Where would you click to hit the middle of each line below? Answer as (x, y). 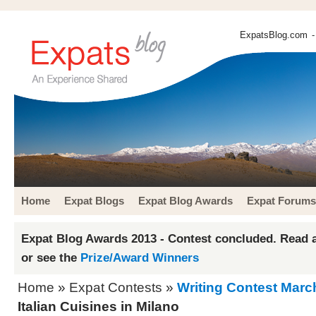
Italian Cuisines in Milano (98, 306)
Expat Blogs (94, 201)
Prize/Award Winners (140, 257)
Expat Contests (116, 287)
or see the (51, 257)
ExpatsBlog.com (274, 35)
